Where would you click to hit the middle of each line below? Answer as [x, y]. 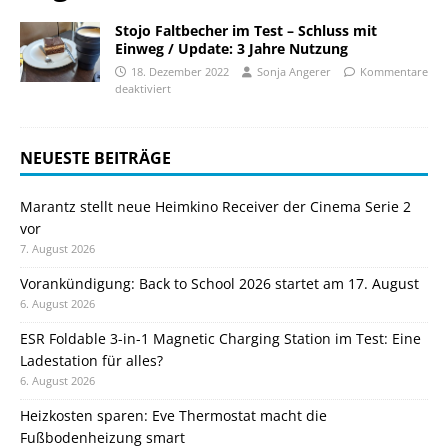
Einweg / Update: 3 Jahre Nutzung [231, 48]
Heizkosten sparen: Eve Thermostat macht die [173, 415]
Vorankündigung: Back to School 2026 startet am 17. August [219, 283]
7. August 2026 [57, 248]
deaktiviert [143, 88]
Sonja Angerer [294, 71]
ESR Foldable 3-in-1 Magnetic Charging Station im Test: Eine [220, 338]
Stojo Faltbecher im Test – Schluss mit [246, 30]
